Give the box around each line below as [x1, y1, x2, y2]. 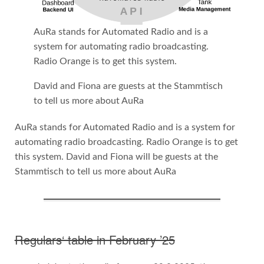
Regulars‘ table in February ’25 [14, 230, 175, 248]
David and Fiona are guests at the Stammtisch [33, 81, 223, 91]
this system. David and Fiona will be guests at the [14, 152, 218, 162]
